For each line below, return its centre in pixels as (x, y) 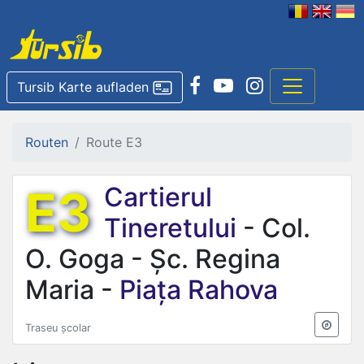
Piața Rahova (195, 289)
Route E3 (114, 142)
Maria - (69, 289)
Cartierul (158, 197)
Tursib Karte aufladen (83, 87)
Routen (47, 142)
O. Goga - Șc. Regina (153, 258)
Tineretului (173, 227)
